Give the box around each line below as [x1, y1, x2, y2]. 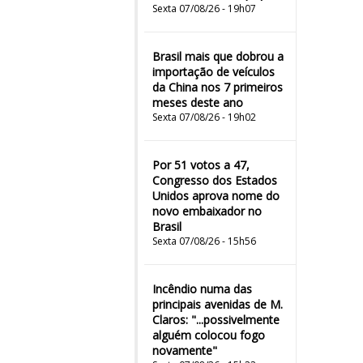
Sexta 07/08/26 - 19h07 [152, 2, 256, 15]
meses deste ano [152, 95, 243, 110]
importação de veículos [152, 64, 275, 79]
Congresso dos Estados [152, 173, 277, 188]
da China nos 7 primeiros [152, 79, 283, 95]
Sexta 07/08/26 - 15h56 [152, 234, 256, 248]
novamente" [152, 343, 217, 358]
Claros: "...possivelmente [152, 312, 280, 327]
